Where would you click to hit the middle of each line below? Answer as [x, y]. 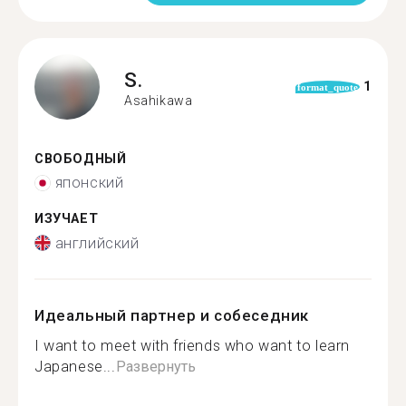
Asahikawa [159, 101]
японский [89, 183]
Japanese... [75, 366]
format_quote [327, 87]
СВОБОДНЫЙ [81, 159]
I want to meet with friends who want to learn [193, 345]
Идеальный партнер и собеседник [172, 315]
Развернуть [155, 366]
